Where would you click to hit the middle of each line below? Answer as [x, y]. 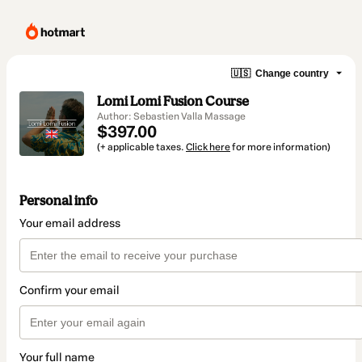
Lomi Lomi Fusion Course [173, 101]
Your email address [70, 224]
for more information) [280, 147]
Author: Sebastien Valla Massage [171, 116]
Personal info [59, 201]
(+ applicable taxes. [141, 147]
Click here [208, 147]
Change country [292, 73]
